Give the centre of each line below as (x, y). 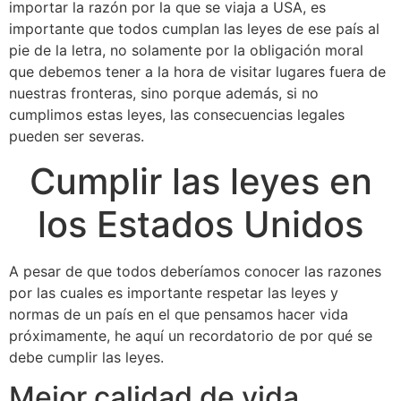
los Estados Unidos (200, 224)
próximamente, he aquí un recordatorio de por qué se (191, 335)
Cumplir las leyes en (200, 181)
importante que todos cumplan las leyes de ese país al (194, 29)
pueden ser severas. (77, 137)
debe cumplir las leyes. (86, 357)
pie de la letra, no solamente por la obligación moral (186, 51)
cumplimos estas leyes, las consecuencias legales (177, 115)
